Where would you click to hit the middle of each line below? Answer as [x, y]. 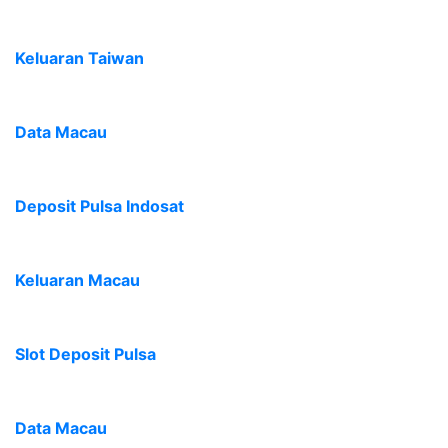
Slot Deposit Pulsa [85, 354]
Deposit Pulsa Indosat [99, 206]
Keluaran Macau [77, 280]
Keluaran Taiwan [79, 58]
